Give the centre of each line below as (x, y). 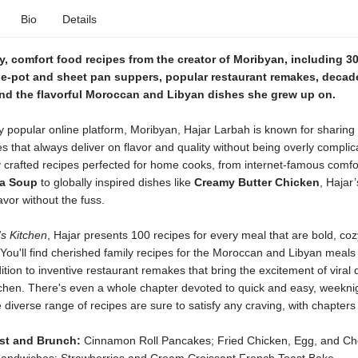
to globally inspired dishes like (115, 182)
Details (79, 19)
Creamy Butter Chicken (257, 182)
